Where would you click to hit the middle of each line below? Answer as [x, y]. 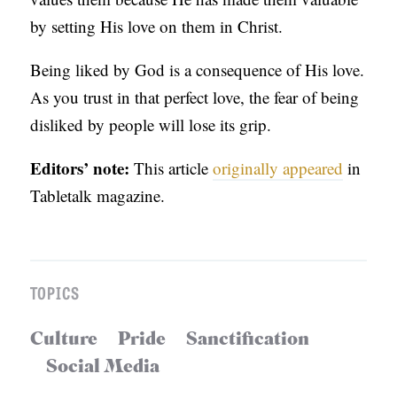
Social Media [103, 368]
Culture [64, 340]
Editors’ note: [80, 168]
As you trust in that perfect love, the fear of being [195, 97]
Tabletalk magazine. [98, 196]
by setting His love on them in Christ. [157, 27]
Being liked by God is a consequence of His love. [198, 70]
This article [171, 168]
